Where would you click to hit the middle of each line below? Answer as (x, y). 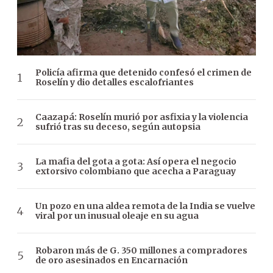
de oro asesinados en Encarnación (112, 261)
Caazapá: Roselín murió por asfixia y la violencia (142, 117)
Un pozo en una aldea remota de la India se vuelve (145, 206)
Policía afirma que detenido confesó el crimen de (144, 73)
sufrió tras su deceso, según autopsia (118, 127)
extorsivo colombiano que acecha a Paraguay (136, 172)
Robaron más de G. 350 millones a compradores (141, 251)
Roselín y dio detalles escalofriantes (115, 83)
